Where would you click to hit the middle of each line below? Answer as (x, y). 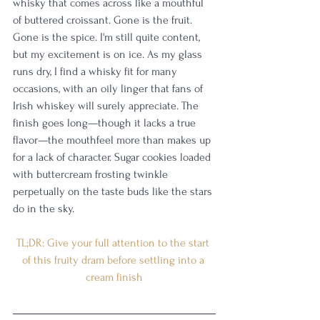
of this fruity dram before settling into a (114, 260)
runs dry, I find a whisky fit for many (96, 72)
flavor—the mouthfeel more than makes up (113, 140)
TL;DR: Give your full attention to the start (114, 243)
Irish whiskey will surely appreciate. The (107, 106)
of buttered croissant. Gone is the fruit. (104, 20)
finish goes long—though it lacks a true (106, 123)
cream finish (114, 277)
